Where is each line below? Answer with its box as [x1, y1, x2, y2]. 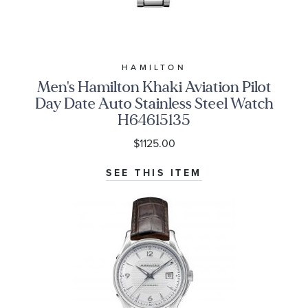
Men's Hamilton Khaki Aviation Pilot [36, 77, 272, 98]
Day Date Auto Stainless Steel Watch [34, 93, 274, 114]
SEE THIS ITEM [106, 166, 202, 181]
